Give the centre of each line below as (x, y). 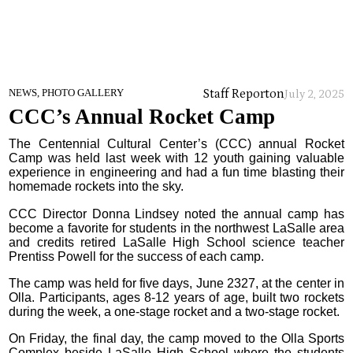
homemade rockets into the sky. (97, 187)
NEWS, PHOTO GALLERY (67, 93)
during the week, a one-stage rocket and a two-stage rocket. (175, 311)
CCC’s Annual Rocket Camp (142, 117)
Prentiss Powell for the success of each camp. (137, 256)
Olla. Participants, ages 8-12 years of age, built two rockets (176, 297)
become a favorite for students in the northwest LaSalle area (176, 228)
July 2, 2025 (314, 94)
